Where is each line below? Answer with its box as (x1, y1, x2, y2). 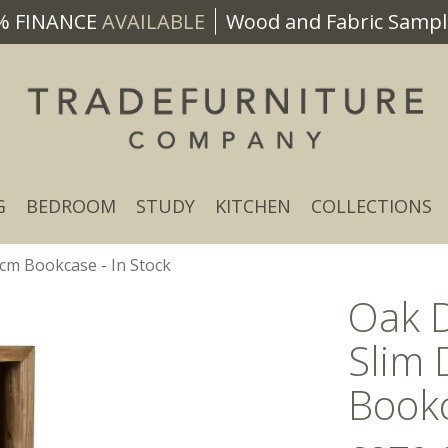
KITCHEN (215, 194, 291, 218)
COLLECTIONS (311, 194, 432, 218)
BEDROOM (26, 194, 116, 218)
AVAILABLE (97, 8, 206, 35)
